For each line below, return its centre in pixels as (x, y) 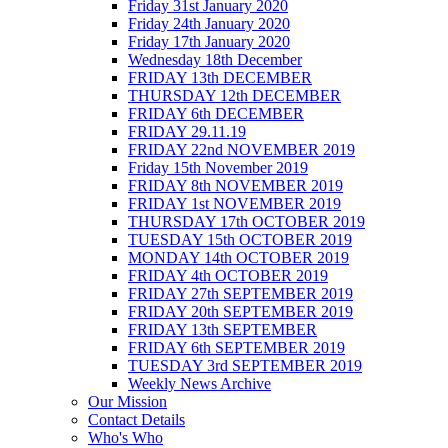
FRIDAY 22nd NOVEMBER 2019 (241, 149)
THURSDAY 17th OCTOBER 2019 (246, 221)
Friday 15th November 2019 (218, 167)
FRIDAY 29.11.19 (187, 131)
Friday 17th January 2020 (209, 41)
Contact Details (136, 419)
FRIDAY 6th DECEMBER (216, 113)
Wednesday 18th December (215, 59)
